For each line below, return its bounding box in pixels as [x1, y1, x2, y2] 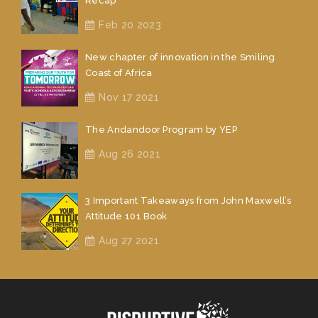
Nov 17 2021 [99, 92, 159, 103]
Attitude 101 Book [85, 211, 168, 221]
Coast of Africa [85, 67, 153, 78]
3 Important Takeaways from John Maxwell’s [85, 195, 292, 206]
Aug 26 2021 [99, 148, 160, 160]
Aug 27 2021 [99, 235, 159, 246]
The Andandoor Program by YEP [85, 124, 237, 135]
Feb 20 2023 [99, 19, 161, 31]
